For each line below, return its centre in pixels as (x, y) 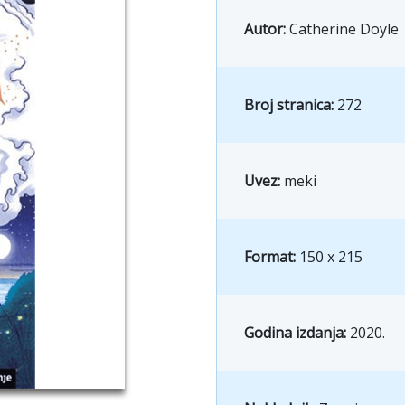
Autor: (267, 28)
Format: (272, 256)
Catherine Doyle (344, 28)
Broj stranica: (291, 104)
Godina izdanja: (297, 332)
